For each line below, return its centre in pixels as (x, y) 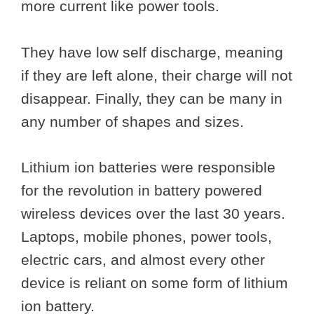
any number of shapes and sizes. (135, 122)
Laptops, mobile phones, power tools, (146, 236)
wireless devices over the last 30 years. (153, 213)
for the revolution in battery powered (142, 190)
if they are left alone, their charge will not (157, 76)
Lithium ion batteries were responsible (148, 167)
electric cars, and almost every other (143, 259)
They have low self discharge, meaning (152, 53)
